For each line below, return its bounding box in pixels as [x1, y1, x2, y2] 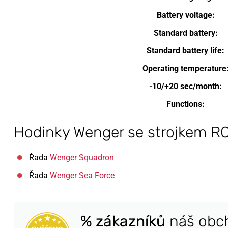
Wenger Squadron [50, 153, 114, 162]
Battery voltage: [156, 10, 215, 20]
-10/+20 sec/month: [149, 81, 222, 91]
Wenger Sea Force [50, 170, 115, 180]
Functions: [166, 99, 205, 109]
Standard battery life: [147, 46, 224, 55]
